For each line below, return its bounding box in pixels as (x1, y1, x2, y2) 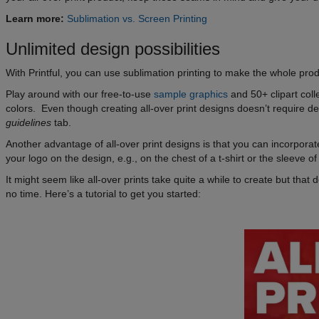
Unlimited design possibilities (6, 39, 220, 59)
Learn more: (6, 13, 64, 25)
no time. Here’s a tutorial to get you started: (6, 188, 201, 200)
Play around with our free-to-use (6, 88, 154, 100)
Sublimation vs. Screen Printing (67, 13, 207, 25)
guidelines (6, 117, 51, 129)
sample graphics (154, 88, 228, 100)
